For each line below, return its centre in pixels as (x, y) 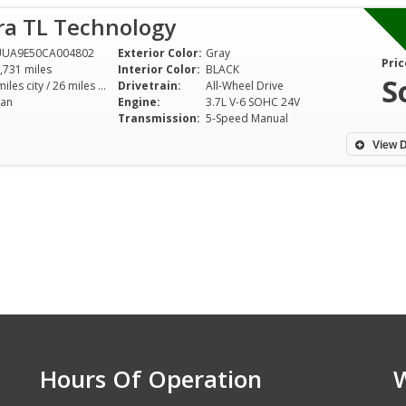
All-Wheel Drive (245, 86)
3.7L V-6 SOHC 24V (253, 102)
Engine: (139, 102)
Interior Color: (159, 69)
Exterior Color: (160, 53)
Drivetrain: (150, 86)
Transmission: (159, 118)
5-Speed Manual (247, 118)
